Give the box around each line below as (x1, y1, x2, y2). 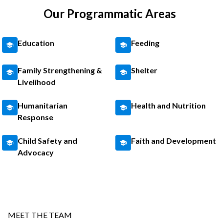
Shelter (131, 66, 157, 75)
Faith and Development (131, 136, 216, 145)
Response (18, 112, 54, 122)
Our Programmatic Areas (43, 6, 176, 21)
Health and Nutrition (131, 101, 206, 110)
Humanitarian (18, 101, 68, 110)
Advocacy (18, 148, 54, 157)
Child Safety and (18, 136, 78, 145)
